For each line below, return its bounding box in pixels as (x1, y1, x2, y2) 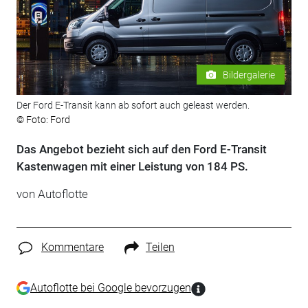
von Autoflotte (16, 187, 88, 201)
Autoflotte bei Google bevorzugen (30, 280, 191, 294)
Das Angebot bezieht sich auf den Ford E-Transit (16, 142, 267, 157)
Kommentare (41, 241, 104, 254)
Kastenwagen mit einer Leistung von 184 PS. (16, 159, 248, 174)
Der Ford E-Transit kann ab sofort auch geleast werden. (16, 100, 250, 111)
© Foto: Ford (16, 114, 70, 126)
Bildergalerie (223, 69, 276, 80)
